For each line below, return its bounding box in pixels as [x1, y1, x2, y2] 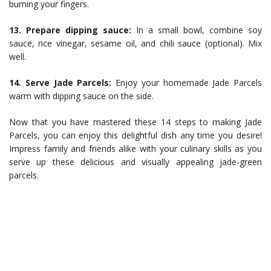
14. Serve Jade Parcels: [9, 77, 112, 88]
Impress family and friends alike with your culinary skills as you [9, 143, 262, 154]
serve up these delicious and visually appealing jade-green [9, 156, 262, 168]
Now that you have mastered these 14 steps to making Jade [9, 116, 262, 128]
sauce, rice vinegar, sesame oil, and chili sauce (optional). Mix [9, 38, 262, 49]
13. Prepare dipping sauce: [9, 24, 131, 36]
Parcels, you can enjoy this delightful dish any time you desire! [9, 129, 262, 141]
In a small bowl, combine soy [131, 24, 262, 36]
